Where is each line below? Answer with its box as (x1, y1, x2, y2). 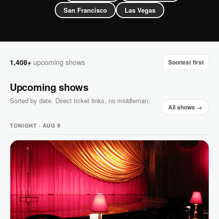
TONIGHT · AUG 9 (10, 121, 61, 129)
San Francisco (64, 5, 107, 15)
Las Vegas (125, 5, 155, 15)
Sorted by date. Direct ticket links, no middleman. (10, 96, 150, 105)
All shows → (168, 102, 202, 111)
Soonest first (168, 58, 204, 66)
